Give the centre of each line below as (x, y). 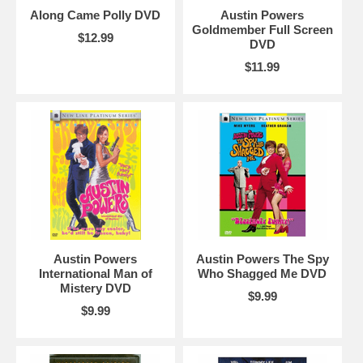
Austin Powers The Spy (262, 258)
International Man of (95, 273)
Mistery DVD (95, 288)
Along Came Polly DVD (96, 15)
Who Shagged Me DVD (263, 273)
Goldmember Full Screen (262, 29)
